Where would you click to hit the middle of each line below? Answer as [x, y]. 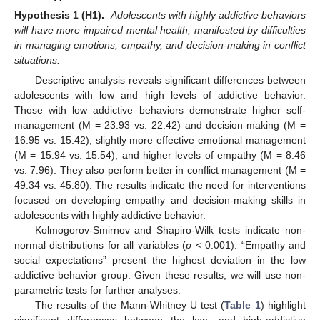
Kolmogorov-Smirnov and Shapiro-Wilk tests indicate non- [170, 230]
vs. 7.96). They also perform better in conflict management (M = [160, 170]
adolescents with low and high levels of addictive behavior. [160, 95]
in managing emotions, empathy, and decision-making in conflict [160, 45]
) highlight [283, 305]
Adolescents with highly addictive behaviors [208, 15]
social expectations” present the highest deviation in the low [160, 260]
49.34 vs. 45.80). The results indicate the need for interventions [160, 185]
